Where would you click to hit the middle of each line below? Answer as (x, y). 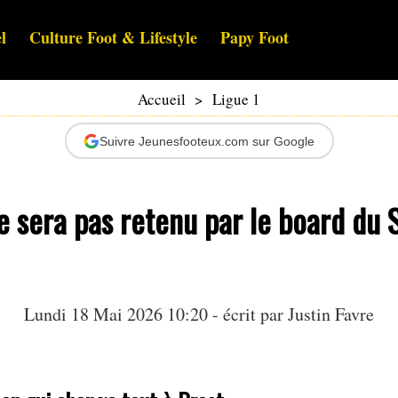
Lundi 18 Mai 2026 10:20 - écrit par (156, 314)
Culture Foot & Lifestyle (113, 38)
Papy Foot (255, 38)
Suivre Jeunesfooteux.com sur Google (207, 141)
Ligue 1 (236, 99)
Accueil (162, 99)
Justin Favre (331, 314)
